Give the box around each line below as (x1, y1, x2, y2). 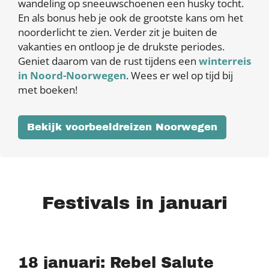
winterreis (199, 54, 251, 68)
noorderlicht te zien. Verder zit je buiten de (18, 25, 217, 40)
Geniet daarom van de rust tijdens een (18, 54, 199, 68)
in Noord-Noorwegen (18, 68, 126, 83)
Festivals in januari (41, 193, 228, 213)
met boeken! (18, 83, 77, 97)
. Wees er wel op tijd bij (126, 68, 233, 83)
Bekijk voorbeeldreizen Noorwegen (27, 122, 217, 133)
